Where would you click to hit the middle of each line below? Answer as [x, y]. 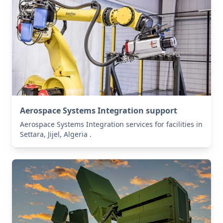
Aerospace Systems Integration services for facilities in [111, 124]
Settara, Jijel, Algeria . [56, 134]
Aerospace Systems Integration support [99, 111]
